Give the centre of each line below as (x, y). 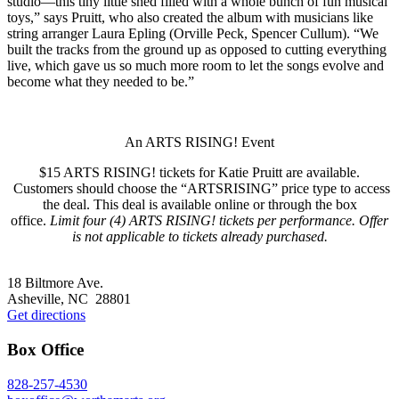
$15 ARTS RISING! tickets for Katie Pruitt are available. (199, 173)
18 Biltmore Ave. (55, 283)
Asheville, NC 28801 (69, 299)
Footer (37, 270)
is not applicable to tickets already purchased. (199, 237)
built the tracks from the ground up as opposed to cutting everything (197, 50)
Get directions (46, 315)
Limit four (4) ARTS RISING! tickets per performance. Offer (219, 221)
